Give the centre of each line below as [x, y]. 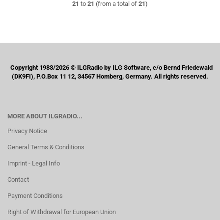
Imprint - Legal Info [34, 163]
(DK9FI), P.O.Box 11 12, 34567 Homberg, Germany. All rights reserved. [110, 76]
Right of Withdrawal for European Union [62, 212]
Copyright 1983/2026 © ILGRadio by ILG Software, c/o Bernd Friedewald [110, 68]
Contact [18, 179]
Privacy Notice [27, 131]
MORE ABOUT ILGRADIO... [45, 116]
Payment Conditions [35, 196]
